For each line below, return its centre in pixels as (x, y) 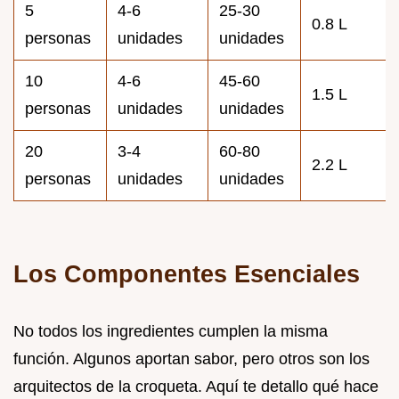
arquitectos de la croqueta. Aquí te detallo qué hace (196, 386)
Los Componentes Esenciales (187, 273)
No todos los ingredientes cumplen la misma (171, 331)
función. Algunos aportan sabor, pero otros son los (191, 358)
